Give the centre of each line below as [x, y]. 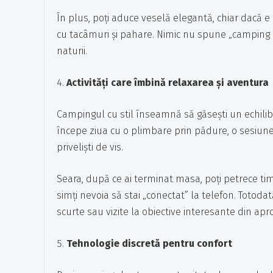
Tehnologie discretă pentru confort [149, 243]
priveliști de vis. [90, 147]
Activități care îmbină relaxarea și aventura [168, 83]
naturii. [72, 51]
